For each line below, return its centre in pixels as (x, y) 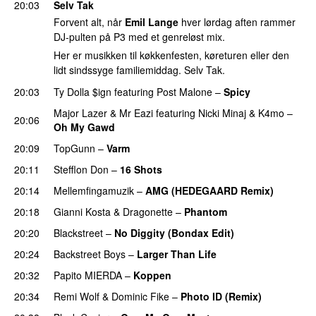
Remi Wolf (77, 296)
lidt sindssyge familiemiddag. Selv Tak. (139, 70)
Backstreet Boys (90, 254)
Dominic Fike (140, 296)
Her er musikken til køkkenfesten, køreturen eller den (171, 55)
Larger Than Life (177, 254)
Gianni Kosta (82, 211)
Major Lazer (80, 113)
